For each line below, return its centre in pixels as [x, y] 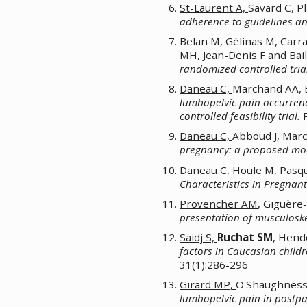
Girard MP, [208, 284]
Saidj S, [198, 237]
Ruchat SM [245, 237]
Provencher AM [219, 203]
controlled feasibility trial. [240, 116]
